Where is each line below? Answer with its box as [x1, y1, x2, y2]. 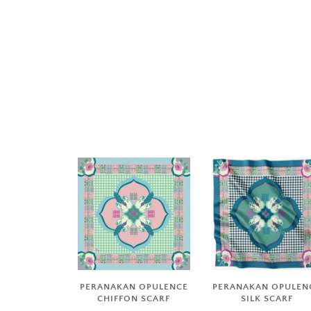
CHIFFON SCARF [97, 293, 171, 303]
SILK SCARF [240, 293, 293, 303]
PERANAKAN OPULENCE [79, 281, 188, 292]
